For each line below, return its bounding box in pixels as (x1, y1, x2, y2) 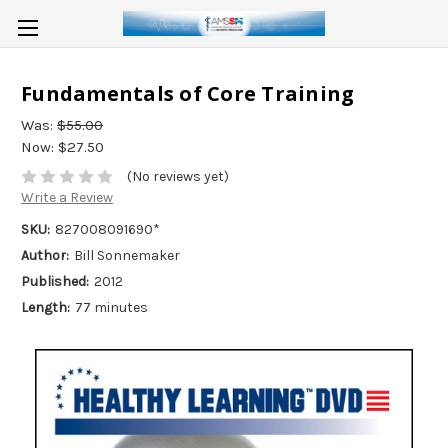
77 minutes (74, 299, 148, 317)
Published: (21, 273, 89, 291)
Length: (21, 299, 70, 317)
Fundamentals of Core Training (21, 80, 355, 108)
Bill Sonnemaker (73, 247, 180, 265)
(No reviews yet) (126, 168, 229, 186)
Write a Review (21, 189, 113, 207)
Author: (21, 247, 69, 265)
